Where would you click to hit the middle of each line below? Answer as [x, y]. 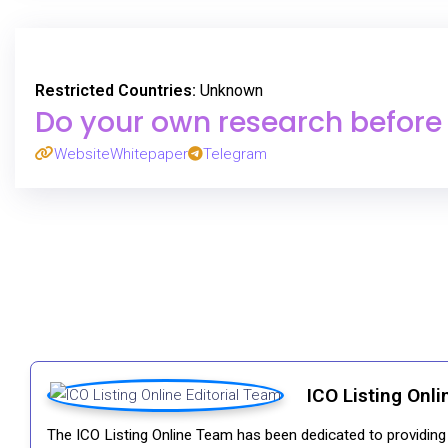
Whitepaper [149, 154]
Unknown [229, 90]
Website [82, 154]
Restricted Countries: [115, 90]
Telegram [235, 154]
